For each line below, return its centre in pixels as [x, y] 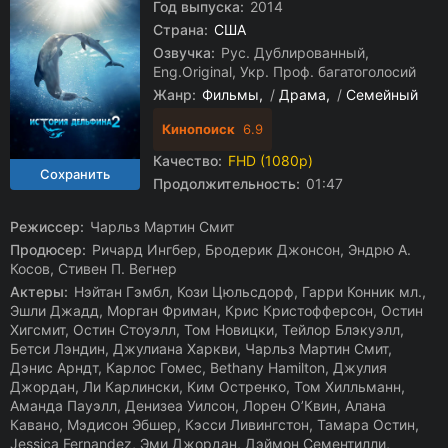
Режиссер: [47, 226]
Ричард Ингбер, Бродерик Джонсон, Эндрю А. [249, 249]
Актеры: [39, 291]
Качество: [187, 160]
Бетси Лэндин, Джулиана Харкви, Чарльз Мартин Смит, [201, 348]
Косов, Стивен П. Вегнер [93, 268]
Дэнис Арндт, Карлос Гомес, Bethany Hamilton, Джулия [198, 367]
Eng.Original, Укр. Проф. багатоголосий [284, 71]
